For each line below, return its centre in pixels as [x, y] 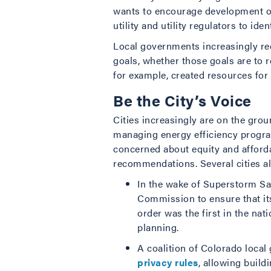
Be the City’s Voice [182, 100]
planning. [158, 227]
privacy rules [168, 262]
